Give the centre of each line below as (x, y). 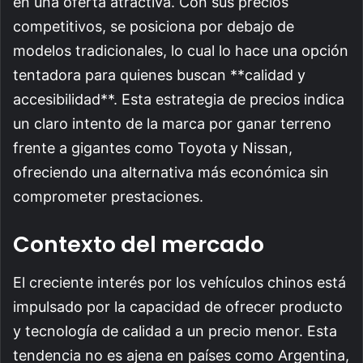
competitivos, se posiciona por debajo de (154, 27)
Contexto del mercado (139, 245)
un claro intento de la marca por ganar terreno (172, 124)
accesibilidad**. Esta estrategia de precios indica (179, 100)
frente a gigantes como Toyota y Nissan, (153, 148)
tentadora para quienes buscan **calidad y (159, 75)
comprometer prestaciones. (108, 197)
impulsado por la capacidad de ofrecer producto (178, 306)
